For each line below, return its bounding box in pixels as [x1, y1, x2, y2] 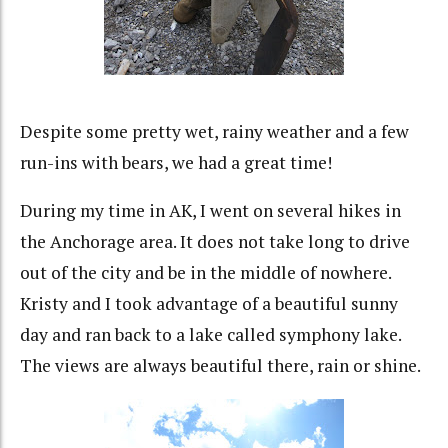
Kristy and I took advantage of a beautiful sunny [20, 292, 398, 316]
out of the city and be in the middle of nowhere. [20, 261, 391, 285]
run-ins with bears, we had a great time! [20, 150, 332, 174]
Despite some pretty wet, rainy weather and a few [20, 119, 409, 143]
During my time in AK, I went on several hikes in [20, 199, 401, 223]
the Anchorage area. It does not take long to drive [20, 230, 410, 254]
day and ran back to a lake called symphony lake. [20, 323, 401, 347]
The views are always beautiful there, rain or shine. [20, 354, 421, 378]
